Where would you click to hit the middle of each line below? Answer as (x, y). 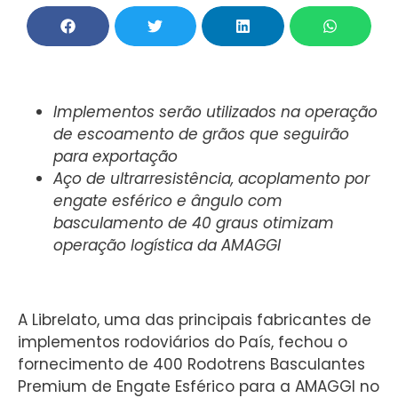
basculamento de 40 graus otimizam (194, 223)
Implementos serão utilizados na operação (215, 112)
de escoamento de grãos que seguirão (201, 134)
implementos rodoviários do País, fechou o (183, 342)
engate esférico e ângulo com (168, 201)
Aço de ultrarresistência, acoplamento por (211, 179)
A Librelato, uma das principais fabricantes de (195, 320)
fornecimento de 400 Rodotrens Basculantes (191, 364)
